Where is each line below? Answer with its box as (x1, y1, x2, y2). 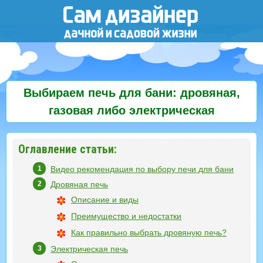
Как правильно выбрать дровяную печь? (71, 228, 227, 237)
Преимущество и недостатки (71, 211, 181, 221)
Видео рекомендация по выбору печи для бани (50, 164, 234, 174)
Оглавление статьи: (18, 142, 117, 156)
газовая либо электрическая (48, 104, 215, 117)
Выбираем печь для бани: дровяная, (23, 86, 240, 99)
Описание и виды (71, 195, 139, 204)
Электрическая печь (50, 244, 128, 254)
